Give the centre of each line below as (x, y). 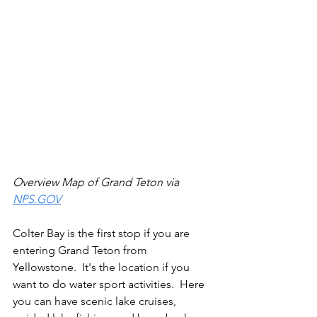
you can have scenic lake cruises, (96, 301)
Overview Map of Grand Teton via (97, 183)
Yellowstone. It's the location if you (103, 267)
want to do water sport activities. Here (110, 284)
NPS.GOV (37, 200)
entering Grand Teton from (81, 250)
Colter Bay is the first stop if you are (103, 234)
